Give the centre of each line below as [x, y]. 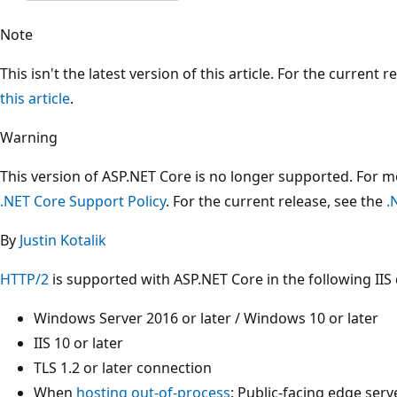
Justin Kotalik [63, 240]
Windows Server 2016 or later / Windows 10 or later [206, 318]
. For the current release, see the [276, 201]
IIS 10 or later [78, 343]
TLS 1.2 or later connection [123, 367]
